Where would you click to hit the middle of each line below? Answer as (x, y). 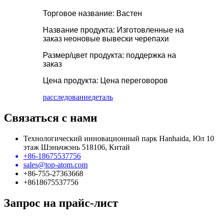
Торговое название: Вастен (92, 14)
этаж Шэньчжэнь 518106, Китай (77, 147)
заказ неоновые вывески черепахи (106, 39)
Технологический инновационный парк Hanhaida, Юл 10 (119, 138)
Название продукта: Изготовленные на (113, 30)
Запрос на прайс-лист (61, 203)
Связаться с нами (51, 118)
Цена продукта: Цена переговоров (105, 81)
